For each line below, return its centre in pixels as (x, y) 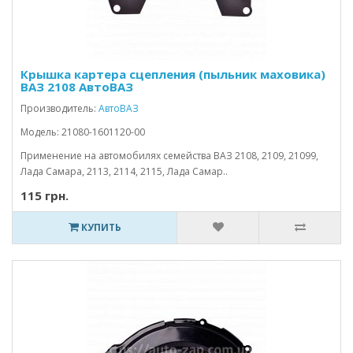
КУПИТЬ (100, 227)
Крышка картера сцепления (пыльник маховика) (173, 74)
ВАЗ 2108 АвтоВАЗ (77, 87)
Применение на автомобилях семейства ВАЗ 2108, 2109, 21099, (169, 156)
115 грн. (45, 195)
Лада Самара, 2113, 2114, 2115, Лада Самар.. (124, 171)
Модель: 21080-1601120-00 (83, 132)
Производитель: (59, 108)
